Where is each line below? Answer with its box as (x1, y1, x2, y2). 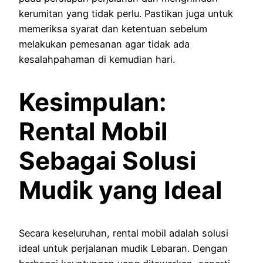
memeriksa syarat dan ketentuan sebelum (19, 22, 207, 35)
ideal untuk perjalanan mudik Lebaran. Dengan (19, 242, 228, 254)
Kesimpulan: (19, 86, 167, 117)
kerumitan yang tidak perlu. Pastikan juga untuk (19, 7, 233, 19)
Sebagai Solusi (19, 145, 196, 176)
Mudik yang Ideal (19, 174, 222, 205)
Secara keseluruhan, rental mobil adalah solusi (19, 227, 228, 239)
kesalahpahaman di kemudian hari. (19, 53, 175, 65)
